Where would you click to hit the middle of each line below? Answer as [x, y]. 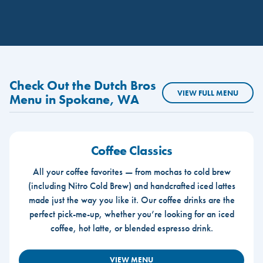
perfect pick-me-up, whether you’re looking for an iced [131, 214]
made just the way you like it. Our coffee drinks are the [131, 200]
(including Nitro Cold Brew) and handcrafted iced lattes [131, 186]
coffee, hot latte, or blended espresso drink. [131, 228]
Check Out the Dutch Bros [83, 85]
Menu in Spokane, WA [74, 100]
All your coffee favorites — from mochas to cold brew [131, 171]
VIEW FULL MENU [208, 93]
